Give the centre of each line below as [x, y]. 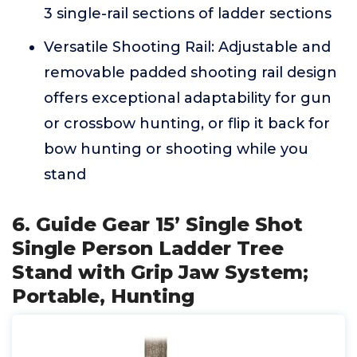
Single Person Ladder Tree [148, 248]
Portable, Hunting [103, 296]
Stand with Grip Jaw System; [160, 272]
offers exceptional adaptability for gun [188, 98]
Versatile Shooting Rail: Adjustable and [187, 47]
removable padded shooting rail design [190, 73]
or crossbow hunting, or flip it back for [187, 124]
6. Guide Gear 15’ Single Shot [157, 224]
